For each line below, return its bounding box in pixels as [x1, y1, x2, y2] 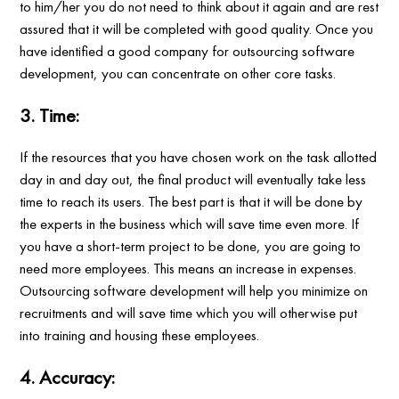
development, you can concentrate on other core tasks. [20, 63, 337, 84]
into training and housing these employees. [20, 325, 260, 346]
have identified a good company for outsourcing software [20, 41, 355, 61]
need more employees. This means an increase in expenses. [20, 258, 357, 279]
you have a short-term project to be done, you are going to [20, 236, 362, 256]
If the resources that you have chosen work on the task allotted [20, 147, 378, 167]
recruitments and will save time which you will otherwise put [20, 303, 358, 323]
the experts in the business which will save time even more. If [20, 214, 360, 234]
